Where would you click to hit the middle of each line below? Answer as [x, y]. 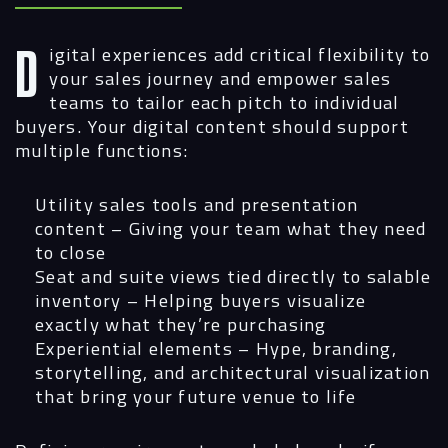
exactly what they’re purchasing [181, 323]
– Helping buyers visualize [244, 299]
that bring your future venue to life [196, 395]
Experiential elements [134, 347]
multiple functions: [102, 150]
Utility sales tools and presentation [197, 203]
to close [71, 251]
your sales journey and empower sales [220, 78]
